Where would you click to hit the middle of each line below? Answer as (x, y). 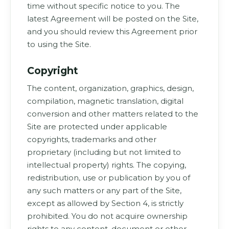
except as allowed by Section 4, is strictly (105, 203)
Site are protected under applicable (97, 127)
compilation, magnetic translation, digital (105, 101)
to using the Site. (59, 44)
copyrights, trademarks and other (92, 139)
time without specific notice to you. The (104, 6)
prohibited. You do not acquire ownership (107, 216)
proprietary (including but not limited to (104, 152)
